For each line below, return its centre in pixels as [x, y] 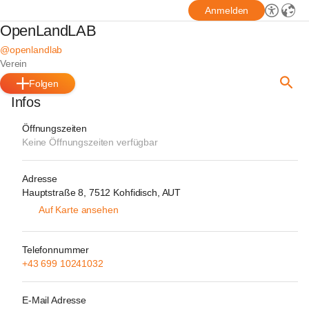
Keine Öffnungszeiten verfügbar [90, 142]
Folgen [44, 83]
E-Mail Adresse [54, 300]
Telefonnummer [56, 250]
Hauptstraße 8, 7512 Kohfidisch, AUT [102, 192]
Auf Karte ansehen [79, 210]
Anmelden [227, 10]
